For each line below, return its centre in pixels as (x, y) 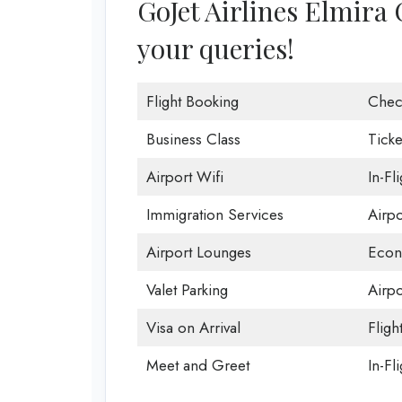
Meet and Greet (197, 365)
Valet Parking (187, 290)
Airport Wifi (184, 177)
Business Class (193, 139)
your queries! (216, 48)
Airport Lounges (198, 252)
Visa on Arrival (193, 328)
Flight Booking (192, 101)
